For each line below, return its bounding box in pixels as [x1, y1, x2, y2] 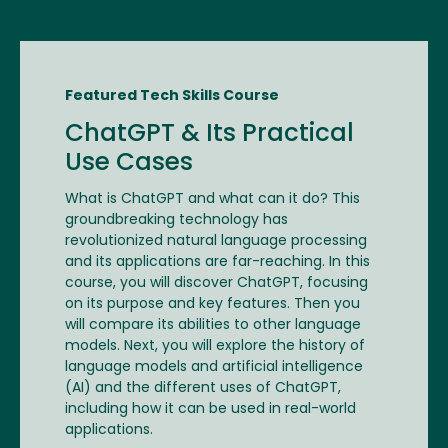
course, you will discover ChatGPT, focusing [65, 276, 368, 292]
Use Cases [65, 152, 193, 177]
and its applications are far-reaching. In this [65, 255, 370, 271]
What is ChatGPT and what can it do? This [65, 192, 360, 208]
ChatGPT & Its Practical [65, 123, 354, 148]
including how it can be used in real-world [65, 402, 356, 418]
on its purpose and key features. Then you [65, 297, 360, 313]
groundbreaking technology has [65, 213, 288, 229]
